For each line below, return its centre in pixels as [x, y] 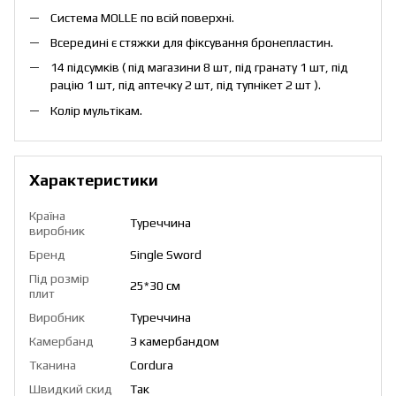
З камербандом [175, 342]
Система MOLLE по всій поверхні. [142, 17]
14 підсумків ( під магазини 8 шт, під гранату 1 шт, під [199, 68]
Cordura [152, 366]
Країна [47, 216]
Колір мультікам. [96, 110]
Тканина [53, 366]
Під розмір [59, 279]
